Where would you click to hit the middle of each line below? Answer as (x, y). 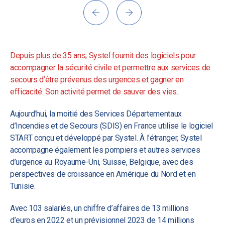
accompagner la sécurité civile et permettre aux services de (110, 68)
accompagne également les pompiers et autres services (105, 150)
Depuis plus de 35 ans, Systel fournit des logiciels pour (103, 55)
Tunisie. (23, 186)
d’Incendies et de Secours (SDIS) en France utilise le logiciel (112, 126)
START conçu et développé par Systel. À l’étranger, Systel (106, 138)
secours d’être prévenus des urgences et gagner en (97, 80)
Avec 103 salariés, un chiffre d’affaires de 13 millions (99, 208)
